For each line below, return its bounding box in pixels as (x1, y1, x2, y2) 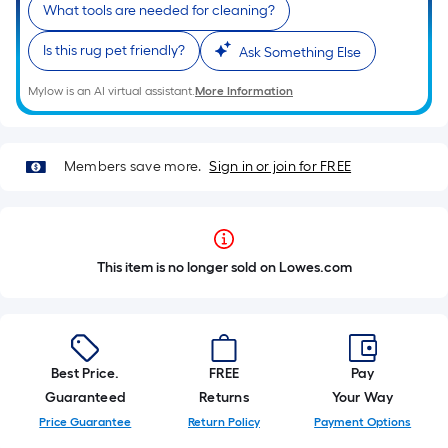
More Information (195, 84, 293, 98)
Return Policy (188, 415, 260, 429)
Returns (199, 389, 249, 406)
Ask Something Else (239, 44, 361, 61)
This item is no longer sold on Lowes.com (96, 259, 352, 276)
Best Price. (51, 365, 120, 382)
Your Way (331, 389, 394, 406)
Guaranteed (44, 389, 127, 406)
